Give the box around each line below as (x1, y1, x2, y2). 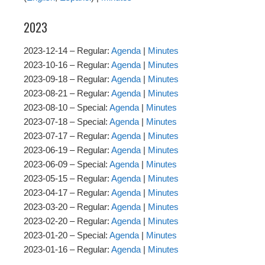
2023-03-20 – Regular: (24, 202, 111, 212)
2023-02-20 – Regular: (24, 216, 111, 227)
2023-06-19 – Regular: (24, 145, 111, 156)
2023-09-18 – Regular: (24, 74, 111, 85)
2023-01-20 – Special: (24, 230, 109, 241)
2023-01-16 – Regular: (24, 244, 111, 255)
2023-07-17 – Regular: (24, 131, 111, 141)
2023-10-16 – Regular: (24, 60, 111, 70)
